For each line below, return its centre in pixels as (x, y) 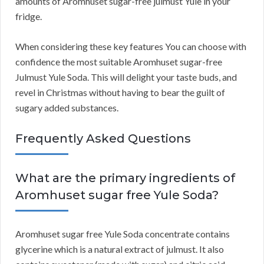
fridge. (29, 16)
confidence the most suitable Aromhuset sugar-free (119, 62)
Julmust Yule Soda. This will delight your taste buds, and (126, 77)
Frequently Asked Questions (103, 139)
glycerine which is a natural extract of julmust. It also (120, 249)
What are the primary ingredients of (125, 178)
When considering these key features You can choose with (131, 47)
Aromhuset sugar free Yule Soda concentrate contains (123, 234)
